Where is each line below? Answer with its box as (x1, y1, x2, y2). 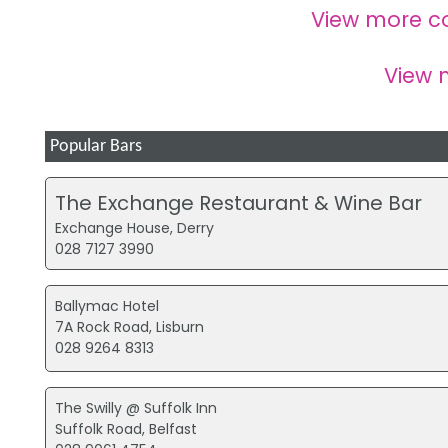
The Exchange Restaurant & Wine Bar (55, 188, 423, 217)
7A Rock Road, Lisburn (55, 316, 205, 337)
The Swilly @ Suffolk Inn (55, 397, 218, 418)
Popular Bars (49, 138, 142, 156)
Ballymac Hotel (55, 295, 160, 316)
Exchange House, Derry (55, 217, 215, 238)
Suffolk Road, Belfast (55, 418, 198, 439)
